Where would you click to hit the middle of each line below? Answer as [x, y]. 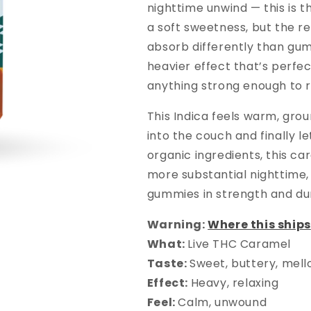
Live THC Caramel [239, 244]
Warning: [177, 224]
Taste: [167, 263]
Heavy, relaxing [235, 283]
